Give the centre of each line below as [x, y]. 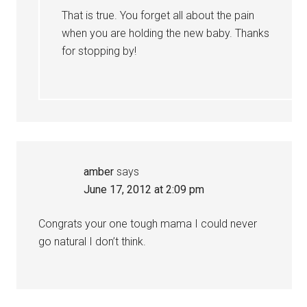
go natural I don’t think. [93, 242]
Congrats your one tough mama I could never [148, 224]
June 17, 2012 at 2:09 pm [144, 189]
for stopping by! [99, 51]
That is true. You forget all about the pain [158, 15]
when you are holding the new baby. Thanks [166, 33]
